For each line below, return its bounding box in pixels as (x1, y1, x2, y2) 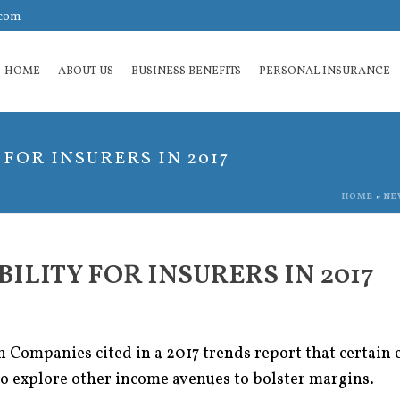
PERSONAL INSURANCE (259, 62, 391, 79)
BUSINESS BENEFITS (131, 62, 242, 79)
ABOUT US (58, 62, 114, 79)
